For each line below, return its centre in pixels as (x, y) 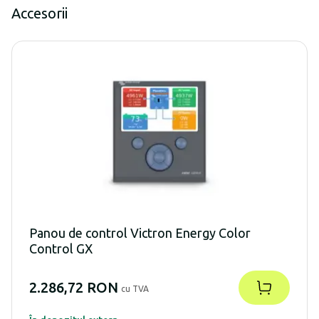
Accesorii (40, 13)
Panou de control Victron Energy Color (140, 232)
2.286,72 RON (74, 287)
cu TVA (135, 288)
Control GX (61, 248)
